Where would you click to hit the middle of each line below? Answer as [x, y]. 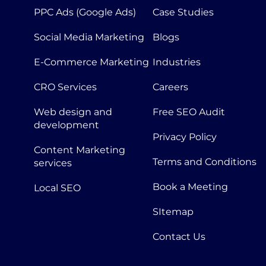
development [66, 125]
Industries [177, 62]
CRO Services [65, 87]
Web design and [73, 112]
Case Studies [183, 12]
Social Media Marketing [89, 37]
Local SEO [57, 188]
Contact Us [179, 237]
